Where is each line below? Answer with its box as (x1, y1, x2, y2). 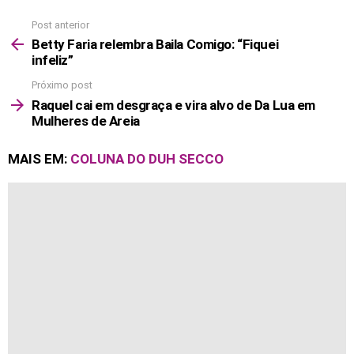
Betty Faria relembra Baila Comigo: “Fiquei (32, 36, 279, 53)
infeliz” (32, 52, 73, 69)
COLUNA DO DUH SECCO (70, 150, 224, 167)
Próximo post (32, 79, 92, 92)
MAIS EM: (8, 150, 70, 167)
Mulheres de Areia (32, 112, 140, 129)
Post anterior (32, 18, 89, 31)
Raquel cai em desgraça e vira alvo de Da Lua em (32, 96, 316, 113)
